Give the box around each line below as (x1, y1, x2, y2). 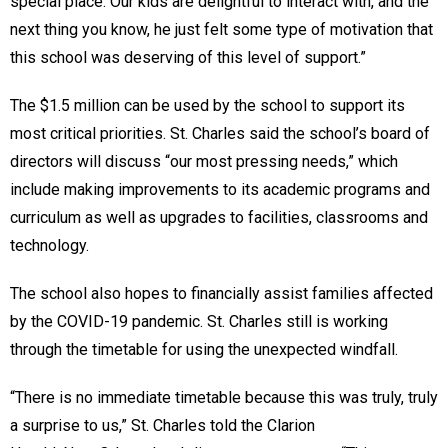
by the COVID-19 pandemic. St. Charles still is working (10, 311, 388, 331)
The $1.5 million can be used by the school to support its (10, 95, 405, 115)
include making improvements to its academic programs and (10, 179, 430, 199)
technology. (10, 235, 89, 255)
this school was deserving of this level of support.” (10, 47, 366, 67)
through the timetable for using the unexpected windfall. (10, 339, 398, 359)
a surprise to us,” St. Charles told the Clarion (10, 415, 315, 435)
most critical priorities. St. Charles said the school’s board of (10, 123, 430, 143)
